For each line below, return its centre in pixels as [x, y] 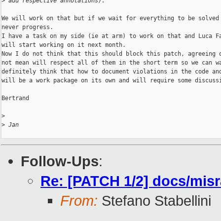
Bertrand [15, 98]
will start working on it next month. [64, 45]
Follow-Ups [60, 161]
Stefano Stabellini [154, 201]
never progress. [27, 27]
